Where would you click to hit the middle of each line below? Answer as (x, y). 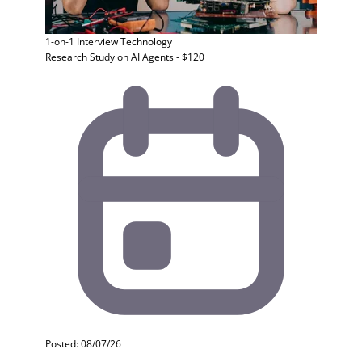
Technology (146, 42)
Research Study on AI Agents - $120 (125, 57)
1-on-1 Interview (82, 42)
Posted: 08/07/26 (83, 344)
